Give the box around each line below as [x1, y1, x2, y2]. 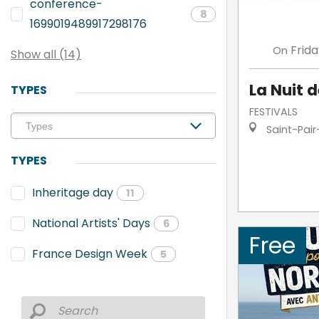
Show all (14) [11, 46, 81, 63]
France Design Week [32, 246, 147, 262]
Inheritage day [32, 184, 113, 201]
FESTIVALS [249, 104, 298, 119]
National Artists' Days [32, 215, 150, 231]
